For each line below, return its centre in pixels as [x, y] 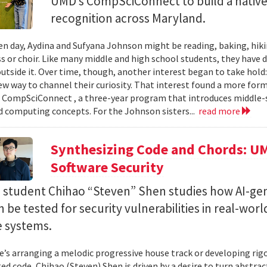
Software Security [108, 167]
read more [220, 111]
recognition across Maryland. [128, 18]
